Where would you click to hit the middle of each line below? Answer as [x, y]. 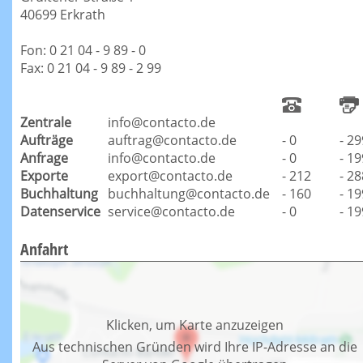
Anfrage [44, 158]
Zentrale [46, 123]
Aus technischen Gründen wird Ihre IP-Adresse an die [194, 347]
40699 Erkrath [63, 15]
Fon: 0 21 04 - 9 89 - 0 [83, 51]
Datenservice [60, 212]
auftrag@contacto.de [172, 141]
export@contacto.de [170, 176]
